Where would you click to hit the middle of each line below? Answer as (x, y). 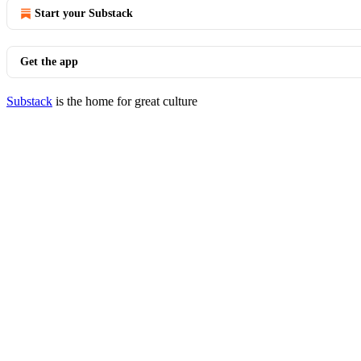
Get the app (49, 62)
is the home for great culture (125, 101)
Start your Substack (84, 13)
